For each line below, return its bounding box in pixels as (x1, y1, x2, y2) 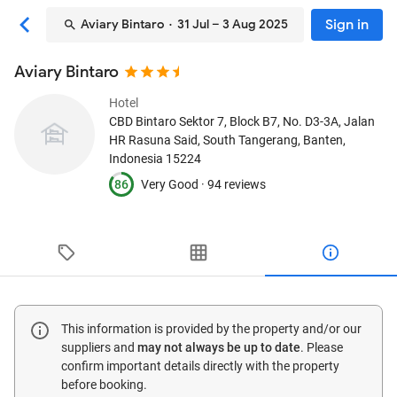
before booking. (61, 378, 147, 392)
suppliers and (61, 340, 137, 354)
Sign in (325, 16, 369, 34)
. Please (300, 340, 343, 354)
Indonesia (109, 152, 163, 166)
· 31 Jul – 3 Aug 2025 (163, 17, 288, 32)
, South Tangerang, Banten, (198, 133, 346, 147)
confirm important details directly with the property (61, 359, 339, 373)
